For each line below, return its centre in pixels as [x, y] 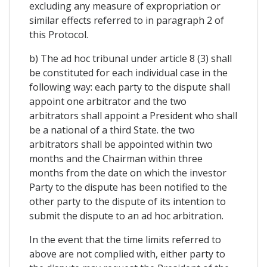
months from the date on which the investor [128, 173]
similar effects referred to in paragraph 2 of [127, 20]
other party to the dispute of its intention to [128, 201]
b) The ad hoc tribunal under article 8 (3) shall [131, 58]
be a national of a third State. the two [112, 130]
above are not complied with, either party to [127, 254]
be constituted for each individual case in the [128, 72]
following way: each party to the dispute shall [130, 87]
